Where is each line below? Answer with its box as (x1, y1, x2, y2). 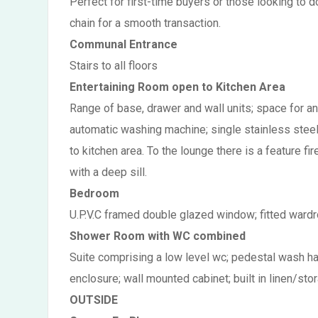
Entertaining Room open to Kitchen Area (70, 80, 285, 94)
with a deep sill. (70, 165, 147, 179)
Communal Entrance (70, 38, 177, 51)
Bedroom (70, 187, 119, 200)
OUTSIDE (70, 293, 118, 307)
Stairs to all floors (70, 59, 158, 72)
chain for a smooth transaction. (70, 16, 221, 30)
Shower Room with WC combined (70, 229, 246, 243)
